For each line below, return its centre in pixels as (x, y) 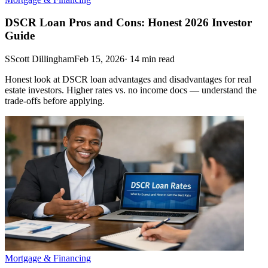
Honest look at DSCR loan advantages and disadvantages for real (128, 79)
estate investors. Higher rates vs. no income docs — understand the (131, 90)
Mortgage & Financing (48, 258)
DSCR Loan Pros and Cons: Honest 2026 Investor (128, 23)
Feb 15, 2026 (99, 59)
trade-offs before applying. (55, 101)
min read (158, 59)
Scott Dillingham (42, 59)
